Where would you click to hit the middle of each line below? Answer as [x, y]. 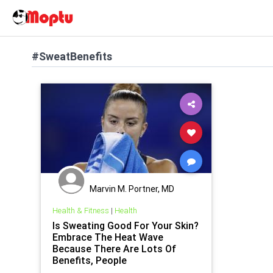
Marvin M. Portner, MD [132, 189]
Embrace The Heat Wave [108, 237]
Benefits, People [89, 260]
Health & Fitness [80, 210]
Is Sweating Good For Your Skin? [125, 225]
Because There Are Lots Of [114, 248]
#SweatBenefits [72, 56]
